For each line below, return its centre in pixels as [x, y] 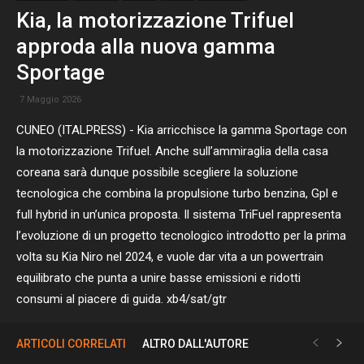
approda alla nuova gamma [146, 46]
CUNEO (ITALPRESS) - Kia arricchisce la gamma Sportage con [182, 130]
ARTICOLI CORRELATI [71, 344]
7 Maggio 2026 [50, 100]
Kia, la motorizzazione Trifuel [155, 20]
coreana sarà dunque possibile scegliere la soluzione [157, 172]
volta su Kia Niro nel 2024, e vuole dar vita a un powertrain [170, 257]
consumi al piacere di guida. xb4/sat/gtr [121, 299]
